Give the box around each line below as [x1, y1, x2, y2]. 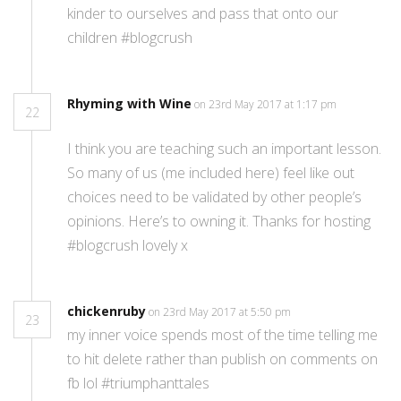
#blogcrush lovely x [67, 235, 188, 256]
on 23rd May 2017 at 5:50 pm [149, 304, 294, 320]
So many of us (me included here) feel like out [67, 163, 354, 183]
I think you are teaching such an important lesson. [67, 139, 381, 159]
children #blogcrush [67, 28, 192, 48]
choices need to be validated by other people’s [67, 187, 362, 208]
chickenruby [67, 303, 146, 320]
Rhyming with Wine [67, 95, 192, 113]
